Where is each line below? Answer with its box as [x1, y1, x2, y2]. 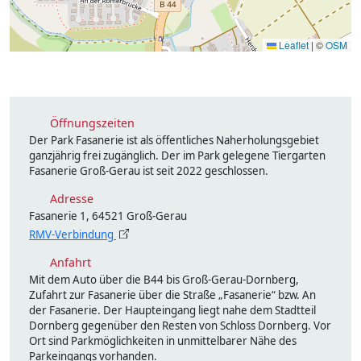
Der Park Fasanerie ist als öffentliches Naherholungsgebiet [29, 133, 319, 147]
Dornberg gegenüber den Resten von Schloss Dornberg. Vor [29, 318, 331, 333]
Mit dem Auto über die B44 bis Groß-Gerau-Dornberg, [29, 272, 299, 287]
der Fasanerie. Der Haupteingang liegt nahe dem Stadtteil [29, 303, 316, 317]
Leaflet [276, 38, 309, 52]
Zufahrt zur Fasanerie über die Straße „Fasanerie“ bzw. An [29, 288, 316, 302]
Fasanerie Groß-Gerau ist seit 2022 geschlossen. [29, 164, 268, 178]
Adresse [46, 191, 93, 206]
